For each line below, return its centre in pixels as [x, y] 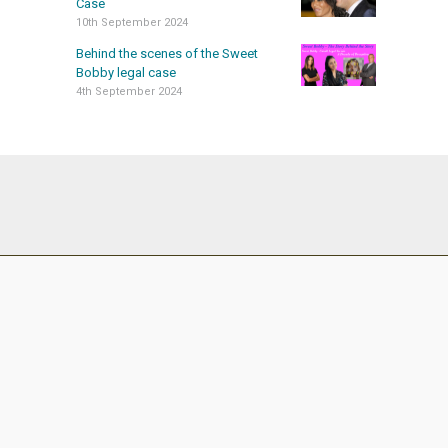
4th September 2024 [129, 91]
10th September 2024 [132, 22]
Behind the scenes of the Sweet [167, 53]
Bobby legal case [126, 72]
